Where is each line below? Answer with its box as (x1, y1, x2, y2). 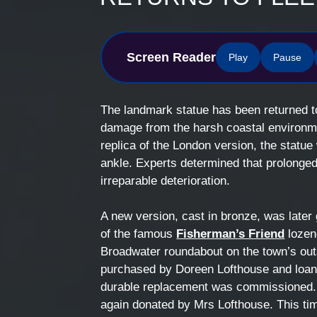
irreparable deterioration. (100, 173, 231, 188)
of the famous (100, 227, 177, 241)
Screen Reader (127, 50, 217, 64)
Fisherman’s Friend (176, 227, 285, 241)
